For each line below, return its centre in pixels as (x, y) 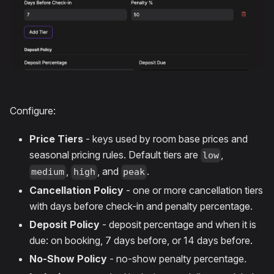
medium (48, 172)
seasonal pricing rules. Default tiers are (115, 155)
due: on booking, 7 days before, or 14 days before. (141, 241)
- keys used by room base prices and (165, 139)
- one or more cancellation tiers (193, 191)
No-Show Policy (68, 259)
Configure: (33, 111)
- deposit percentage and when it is (178, 225)
